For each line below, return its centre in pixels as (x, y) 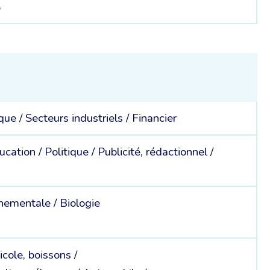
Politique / (71, 152)
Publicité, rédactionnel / (157, 152)
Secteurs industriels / (79, 118)
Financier (155, 118)
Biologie (80, 203)
